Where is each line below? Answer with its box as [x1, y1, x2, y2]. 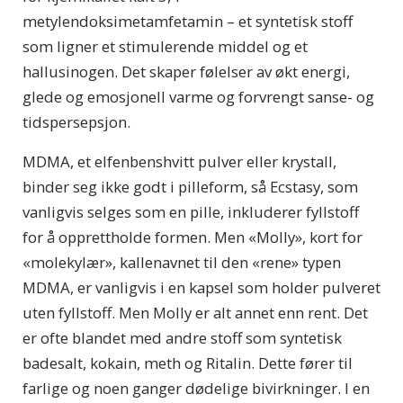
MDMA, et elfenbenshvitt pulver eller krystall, [22, 151, 336, 173]
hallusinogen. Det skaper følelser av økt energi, [22, 61, 350, 83]
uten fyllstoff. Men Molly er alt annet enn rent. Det [22, 302, 368, 324]
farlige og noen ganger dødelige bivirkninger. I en [22, 378, 370, 399]
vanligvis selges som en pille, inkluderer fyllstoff [22, 201, 359, 223]
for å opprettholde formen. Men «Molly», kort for [22, 227, 363, 248]
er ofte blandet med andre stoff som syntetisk [22, 327, 342, 349]
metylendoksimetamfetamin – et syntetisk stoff [22, 11, 353, 32]
